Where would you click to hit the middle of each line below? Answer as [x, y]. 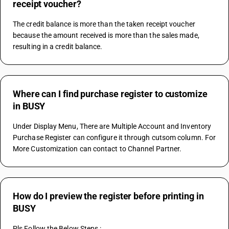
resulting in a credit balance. [58, 47]
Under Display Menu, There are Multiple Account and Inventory [112, 126]
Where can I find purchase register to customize [110, 94]
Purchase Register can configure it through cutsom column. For [114, 138]
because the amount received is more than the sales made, [106, 35]
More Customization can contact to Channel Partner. [97, 149]
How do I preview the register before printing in [108, 196]
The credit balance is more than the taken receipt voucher [104, 24]
